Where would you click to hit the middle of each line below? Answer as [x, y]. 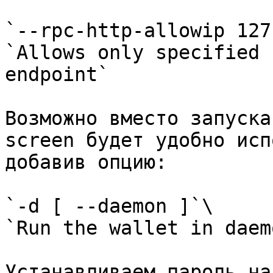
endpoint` [57, 74]
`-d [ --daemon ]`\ [109, 206]
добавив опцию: [86, 162]
